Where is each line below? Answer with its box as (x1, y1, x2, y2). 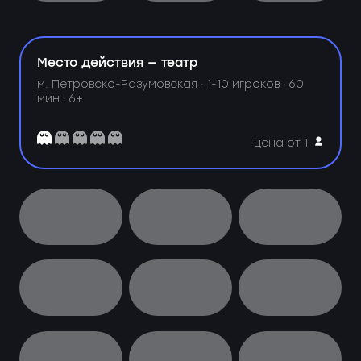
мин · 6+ (37, 91, 84, 105)
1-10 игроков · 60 (207, 77, 305, 90)
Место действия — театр (37, 52, 198, 73)
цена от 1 (254, 135, 309, 149)
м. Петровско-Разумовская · (37, 77, 208, 90)
